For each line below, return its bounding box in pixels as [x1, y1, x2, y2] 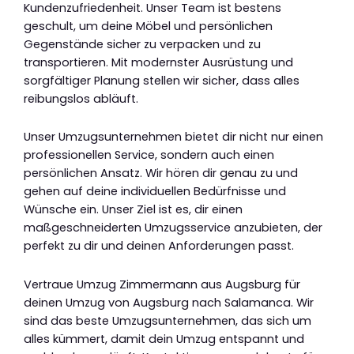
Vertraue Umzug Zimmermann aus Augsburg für [24, 276, 300, 292]
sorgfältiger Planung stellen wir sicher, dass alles [24, 72, 299, 88]
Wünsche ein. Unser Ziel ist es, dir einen [24, 201, 243, 218]
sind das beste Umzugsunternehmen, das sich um [24, 312, 311, 329]
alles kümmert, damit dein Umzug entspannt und [24, 330, 304, 347]
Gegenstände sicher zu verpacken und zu [24, 36, 261, 52]
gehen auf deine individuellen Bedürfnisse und [24, 183, 286, 200]
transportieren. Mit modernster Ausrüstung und [24, 54, 293, 70]
